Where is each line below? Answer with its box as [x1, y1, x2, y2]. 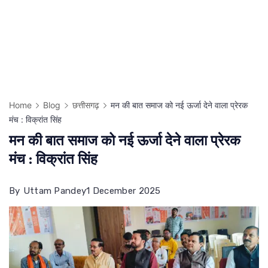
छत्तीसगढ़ [72, 100, 99, 111]
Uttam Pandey [23, 185, 87, 197]
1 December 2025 [86, 185, 161, 197]
